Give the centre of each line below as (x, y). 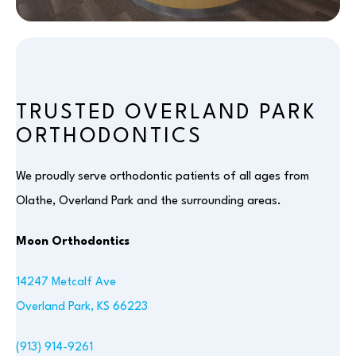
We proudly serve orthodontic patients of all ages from (163, 177)
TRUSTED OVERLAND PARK (166, 113)
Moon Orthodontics (73, 242)
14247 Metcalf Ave (66, 282)
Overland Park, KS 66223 (82, 307)
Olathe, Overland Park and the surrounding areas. (149, 201)
